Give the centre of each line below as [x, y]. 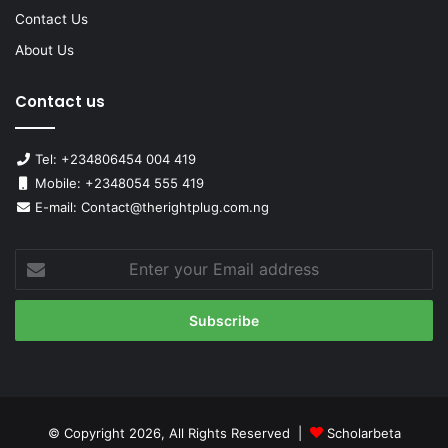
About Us [44, 50]
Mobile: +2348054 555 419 [117, 183]
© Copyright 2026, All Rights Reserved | [178, 433]
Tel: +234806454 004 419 [113, 159]
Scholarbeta [363, 433]
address [40, 322]
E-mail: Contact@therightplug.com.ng [150, 207]
